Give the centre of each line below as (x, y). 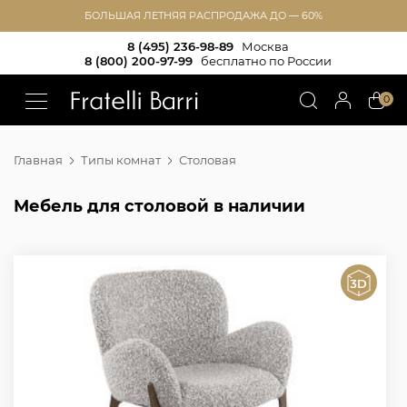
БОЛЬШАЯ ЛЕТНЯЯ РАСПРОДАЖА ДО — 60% (203, 15)
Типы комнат (121, 160)
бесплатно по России (266, 60)
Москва (265, 46)
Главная (38, 160)
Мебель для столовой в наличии (159, 206)
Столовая (208, 160)
